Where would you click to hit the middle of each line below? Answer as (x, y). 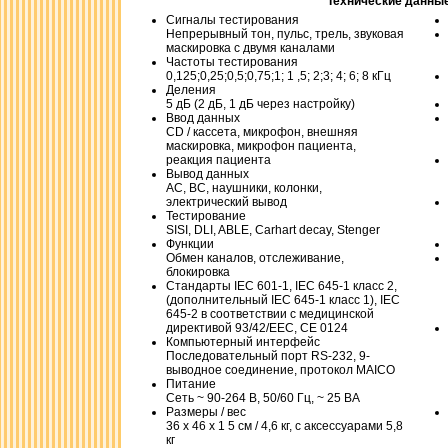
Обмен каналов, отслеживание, (255, 258)
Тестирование (206, 216)
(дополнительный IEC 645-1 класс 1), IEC (283, 300)
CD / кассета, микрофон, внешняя (262, 132)
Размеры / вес (206, 412)
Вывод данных (207, 174)
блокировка (198, 272)
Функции (190, 244)
